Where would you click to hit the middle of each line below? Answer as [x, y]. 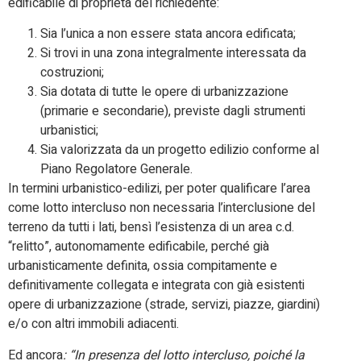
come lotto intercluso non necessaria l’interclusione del [162, 208]
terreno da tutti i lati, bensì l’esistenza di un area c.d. [151, 228]
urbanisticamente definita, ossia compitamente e [143, 266]
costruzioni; [72, 73]
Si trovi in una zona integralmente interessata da [173, 54]
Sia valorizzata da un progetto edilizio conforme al [180, 150]
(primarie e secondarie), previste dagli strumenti [173, 112]
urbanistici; [69, 131]
